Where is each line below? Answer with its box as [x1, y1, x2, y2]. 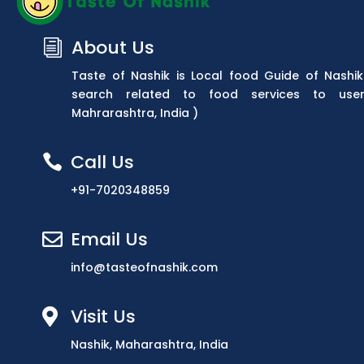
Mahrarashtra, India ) [71, 104, 198, 121]
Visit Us [71, 303, 136, 329]
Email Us [71, 226, 148, 252]
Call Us [71, 149, 134, 175]
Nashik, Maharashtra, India [71, 336, 228, 353]
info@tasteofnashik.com [71, 258, 218, 275]
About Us [71, 34, 154, 60]
